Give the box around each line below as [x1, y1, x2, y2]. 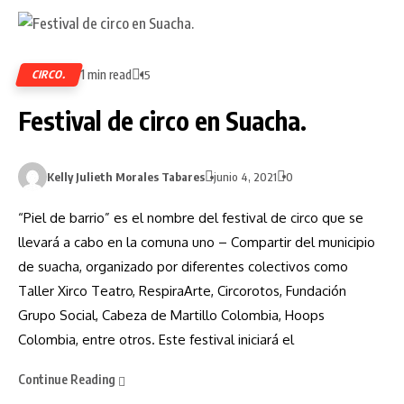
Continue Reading [18, 372, 118, 388]
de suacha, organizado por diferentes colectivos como [18, 258, 348, 276]
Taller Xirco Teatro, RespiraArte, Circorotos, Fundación [18, 282, 346, 300]
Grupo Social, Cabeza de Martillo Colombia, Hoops [18, 307, 325, 325]
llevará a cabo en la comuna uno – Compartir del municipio [18, 234, 375, 252]
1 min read [80, 67, 132, 83]
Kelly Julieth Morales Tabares [47, 170, 205, 185]
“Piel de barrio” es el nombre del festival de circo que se [18, 209, 363, 227]
